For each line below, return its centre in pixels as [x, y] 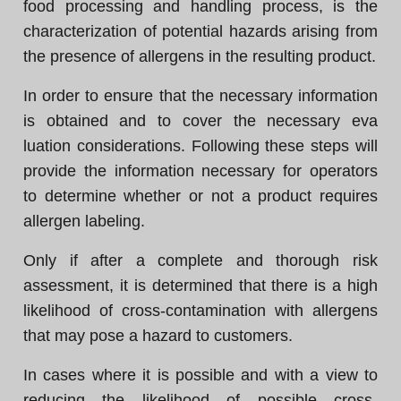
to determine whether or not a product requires [200, 196]
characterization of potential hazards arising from [200, 31]
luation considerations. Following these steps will [200, 146]
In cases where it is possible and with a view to [200, 375]
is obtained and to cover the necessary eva [200, 121]
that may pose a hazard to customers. [158, 336]
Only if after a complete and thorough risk [200, 260]
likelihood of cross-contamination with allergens [200, 311]
